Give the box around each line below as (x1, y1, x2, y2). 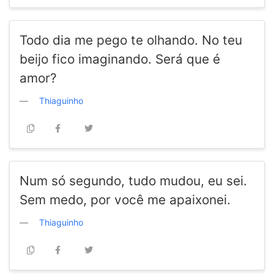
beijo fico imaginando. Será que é (20, 51, 220, 67)
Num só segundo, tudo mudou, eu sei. (20, 173, 247, 189)
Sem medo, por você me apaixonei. (20, 192, 231, 208)
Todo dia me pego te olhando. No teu (20, 32, 242, 48)
